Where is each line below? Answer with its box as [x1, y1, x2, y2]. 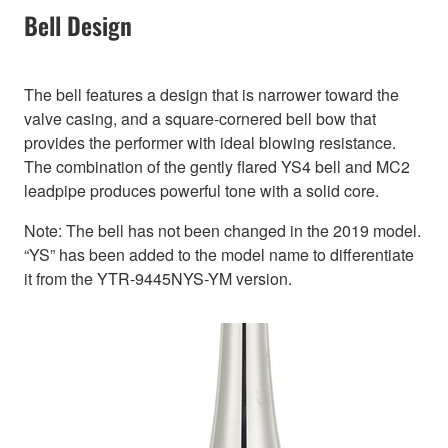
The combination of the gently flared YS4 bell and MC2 [24, 155, 410, 179]
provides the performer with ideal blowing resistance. [24, 131, 396, 155]
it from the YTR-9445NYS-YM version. [24, 267, 292, 291]
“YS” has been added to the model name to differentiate [24, 243, 414, 267]
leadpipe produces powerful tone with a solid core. [24, 179, 379, 203]
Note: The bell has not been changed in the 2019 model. [24, 219, 421, 243]
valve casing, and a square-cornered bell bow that [24, 107, 376, 131]
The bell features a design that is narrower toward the [24, 83, 399, 107]
